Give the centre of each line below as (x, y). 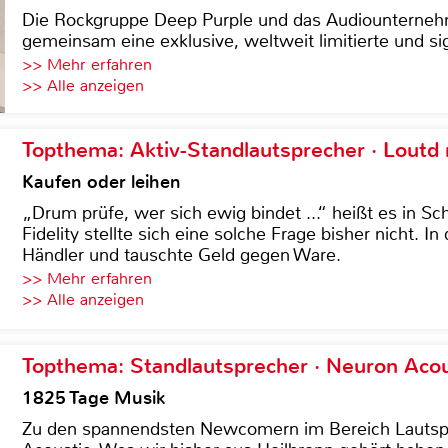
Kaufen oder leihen (101, 182)
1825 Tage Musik (93, 398)
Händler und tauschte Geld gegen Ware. (181, 255)
